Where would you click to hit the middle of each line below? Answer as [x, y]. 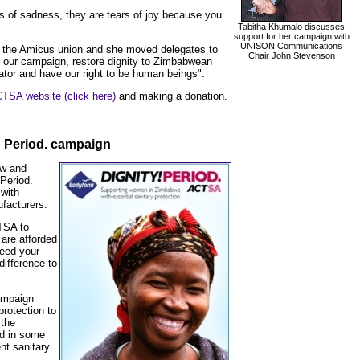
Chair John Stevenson [291, 55]
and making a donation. [173, 96]
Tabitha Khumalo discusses [291, 26]
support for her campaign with [291, 36]
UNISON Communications [291, 45]
